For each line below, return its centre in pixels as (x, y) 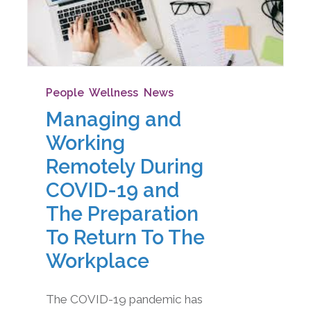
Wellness (113, 93)
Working (85, 143)
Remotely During (124, 166)
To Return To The (125, 237)
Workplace (97, 261)
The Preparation (122, 213)
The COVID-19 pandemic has (124, 299)
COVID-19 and (112, 190)
